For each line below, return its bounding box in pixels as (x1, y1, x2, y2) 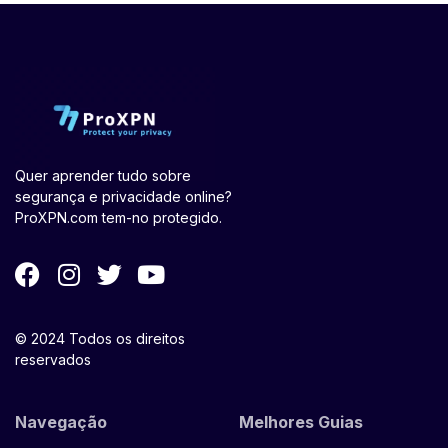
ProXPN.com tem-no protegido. (15, 208, 222, 226)
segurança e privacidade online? (15, 187, 232, 205)
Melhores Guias (239, 411, 363, 432)
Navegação (15, 411, 107, 432)
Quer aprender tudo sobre (15, 166, 191, 184)
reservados (15, 350, 91, 368)
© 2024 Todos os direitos (15, 329, 185, 347)
